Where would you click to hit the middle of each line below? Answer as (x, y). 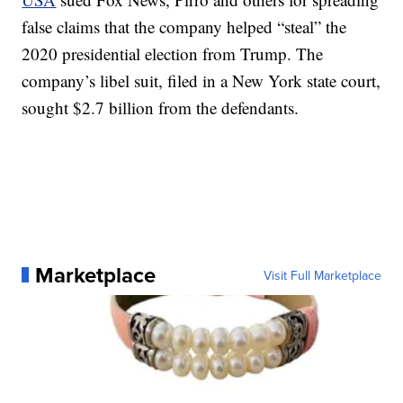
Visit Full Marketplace (322, 275)
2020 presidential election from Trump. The (173, 53)
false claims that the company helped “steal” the (184, 26)
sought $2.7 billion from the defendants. (161, 107)
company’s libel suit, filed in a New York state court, (201, 80)
